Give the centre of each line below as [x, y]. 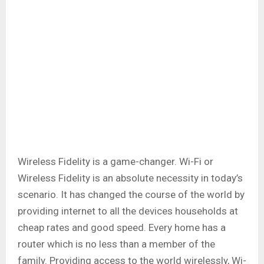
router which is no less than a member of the [116, 244]
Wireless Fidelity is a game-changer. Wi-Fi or [115, 162]
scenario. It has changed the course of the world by [131, 195]
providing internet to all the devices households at [128, 211]
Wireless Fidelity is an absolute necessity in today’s [130, 178]
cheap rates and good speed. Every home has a [122, 228]
